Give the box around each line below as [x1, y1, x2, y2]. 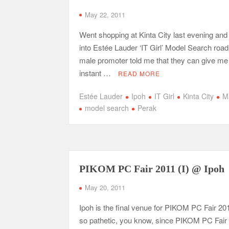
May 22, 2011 [85, 9, 126, 19]
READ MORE [118, 68, 161, 78]
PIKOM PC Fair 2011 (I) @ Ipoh [79, 163, 225, 174]
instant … [79, 67, 113, 78]
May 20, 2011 [85, 182, 126, 192]
